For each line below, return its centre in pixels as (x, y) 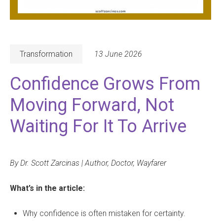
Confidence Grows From (105, 84)
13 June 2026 (118, 54)
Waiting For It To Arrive (98, 126)
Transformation (46, 54)
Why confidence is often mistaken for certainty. (104, 213)
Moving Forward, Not (92, 105)
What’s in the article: (47, 188)
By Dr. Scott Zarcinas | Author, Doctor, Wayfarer (88, 163)
